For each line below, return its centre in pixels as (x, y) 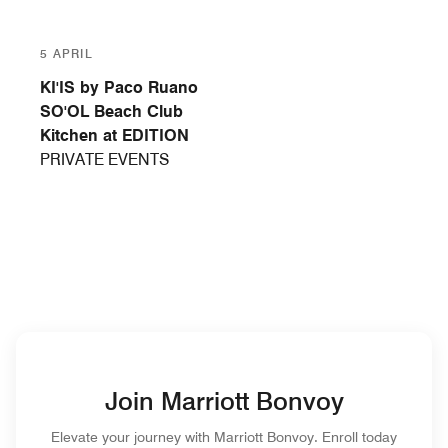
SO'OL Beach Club (111, 112)
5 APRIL (67, 54)
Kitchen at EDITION (114, 136)
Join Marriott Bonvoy (224, 401)
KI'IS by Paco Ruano (119, 88)
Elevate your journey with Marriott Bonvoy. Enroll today (224, 437)
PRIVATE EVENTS (104, 160)
